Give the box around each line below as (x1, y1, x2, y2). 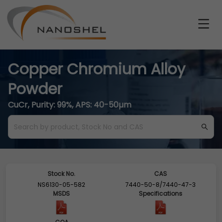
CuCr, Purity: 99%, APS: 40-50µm (8, 99, 131, 111)
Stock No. (48, 169, 75, 178)
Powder (8, 79, 62, 100)
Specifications (139, 189, 182, 198)
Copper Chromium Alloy (8, 59, 185, 80)
